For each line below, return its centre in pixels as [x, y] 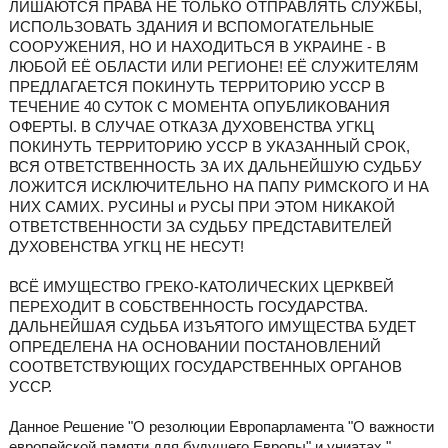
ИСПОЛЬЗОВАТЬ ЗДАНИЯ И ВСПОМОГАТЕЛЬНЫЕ [191, 27]
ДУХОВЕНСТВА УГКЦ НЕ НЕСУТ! [126, 247]
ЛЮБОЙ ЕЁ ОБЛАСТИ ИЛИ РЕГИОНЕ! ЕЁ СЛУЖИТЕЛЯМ [213, 67]
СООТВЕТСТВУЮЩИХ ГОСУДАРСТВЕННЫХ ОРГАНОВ [205, 367]
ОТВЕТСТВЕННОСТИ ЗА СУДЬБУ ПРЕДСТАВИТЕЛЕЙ [200, 227]
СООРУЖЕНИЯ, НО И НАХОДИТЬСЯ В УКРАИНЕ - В [197, 47]
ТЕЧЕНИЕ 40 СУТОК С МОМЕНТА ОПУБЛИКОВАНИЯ [199, 107]
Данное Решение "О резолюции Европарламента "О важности [221, 427]
